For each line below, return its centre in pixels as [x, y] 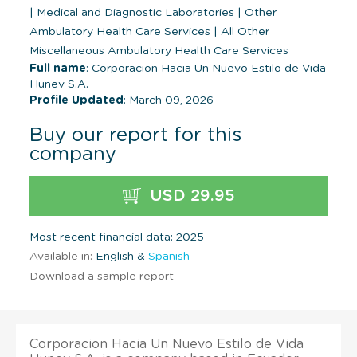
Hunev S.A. [59, 84]
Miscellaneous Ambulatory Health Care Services [159, 51]
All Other [243, 31]
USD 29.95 [190, 196]
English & [120, 256]
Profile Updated [76, 100]
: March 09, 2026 [169, 100]
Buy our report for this [135, 135]
